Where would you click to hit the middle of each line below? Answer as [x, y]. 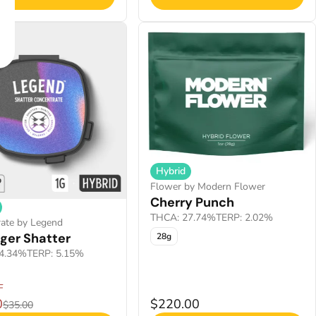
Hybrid [171, 171]
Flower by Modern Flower [208, 186]
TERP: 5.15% [55, 254]
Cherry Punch [192, 202]
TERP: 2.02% [244, 217]
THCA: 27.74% [183, 217]
